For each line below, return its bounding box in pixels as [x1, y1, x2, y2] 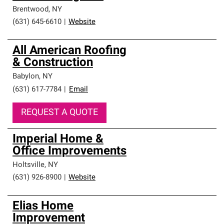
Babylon [12, 73, 39, 80]
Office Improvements [12, 145, 126, 157]
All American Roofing [12, 45, 126, 57]
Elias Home [12, 200, 73, 212]
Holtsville [12, 161, 44, 169]
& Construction [12, 57, 93, 69]
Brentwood [12, 6, 48, 13]
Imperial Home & [12, 133, 103, 145]
